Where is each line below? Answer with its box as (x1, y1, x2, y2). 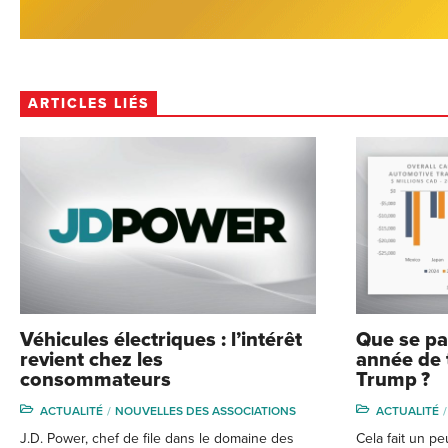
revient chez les (20, 348, 163, 373)
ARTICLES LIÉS (28, 94, 149, 112)
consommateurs (20, 368, 171, 393)
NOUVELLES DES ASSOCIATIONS (115, 404, 296, 419)
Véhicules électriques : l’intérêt (20, 328, 302, 353)
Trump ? (356, 368, 430, 393)
